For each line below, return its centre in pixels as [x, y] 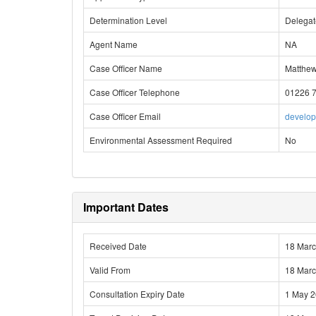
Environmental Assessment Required [161, 140]
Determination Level [128, 20]
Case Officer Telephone [135, 92]
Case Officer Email [125, 116]
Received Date [118, 246]
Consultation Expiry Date [137, 294]
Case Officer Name [126, 68]
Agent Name [114, 44]
